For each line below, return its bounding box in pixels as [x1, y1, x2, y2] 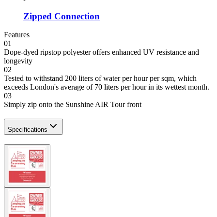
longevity [4, 57, 32, 65]
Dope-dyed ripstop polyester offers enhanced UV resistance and [4, 48, 199, 57]
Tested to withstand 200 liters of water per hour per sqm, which [4, 74, 197, 83]
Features [4, 31, 30, 39]
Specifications [8, 126, 47, 134]
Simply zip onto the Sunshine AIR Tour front [4, 100, 141, 109]
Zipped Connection [23, 11, 100, 21]
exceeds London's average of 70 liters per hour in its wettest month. [4, 83, 209, 92]
